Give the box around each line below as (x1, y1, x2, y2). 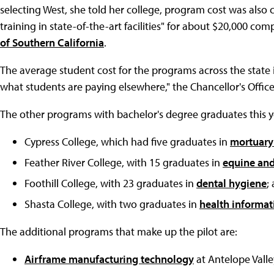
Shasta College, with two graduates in (24, 197, 199, 212)
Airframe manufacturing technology (24, 252, 194, 267)
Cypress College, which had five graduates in (24, 135, 230, 149)
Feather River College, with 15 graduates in (24, 155, 223, 170)
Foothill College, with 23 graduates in (24, 176, 196, 191)
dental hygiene (196, 176, 267, 191)
